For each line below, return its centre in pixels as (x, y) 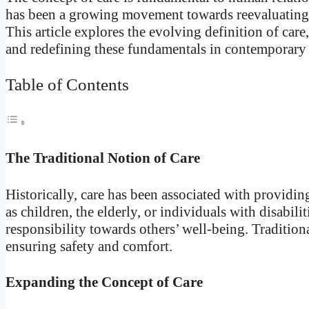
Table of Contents (67, 85)
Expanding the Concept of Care (104, 282)
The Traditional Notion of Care (103, 158)
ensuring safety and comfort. (89, 246)
